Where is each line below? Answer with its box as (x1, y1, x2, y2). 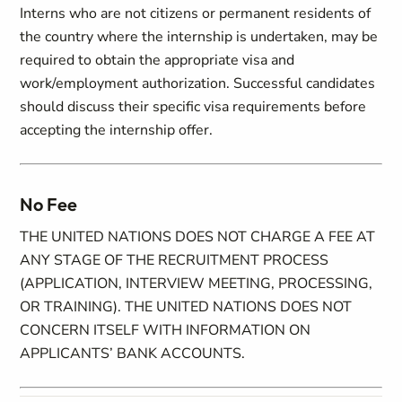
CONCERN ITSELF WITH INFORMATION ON (20, 320, 311, 340)
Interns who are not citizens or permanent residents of (20, 4, 371, 23)
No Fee (20, 193, 78, 215)
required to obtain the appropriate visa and (20, 50, 295, 70)
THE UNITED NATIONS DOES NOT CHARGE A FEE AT (20, 227, 376, 247)
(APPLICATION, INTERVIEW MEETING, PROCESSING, (20, 274, 373, 293)
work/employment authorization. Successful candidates (20, 74, 376, 93)
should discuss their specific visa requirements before (20, 97, 367, 117)
